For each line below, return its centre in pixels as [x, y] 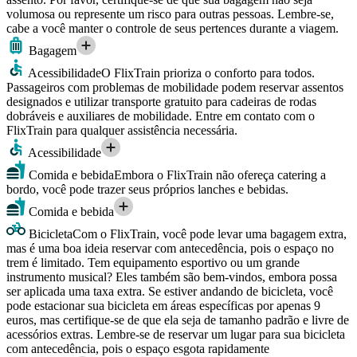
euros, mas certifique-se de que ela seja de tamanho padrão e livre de [178, 320]
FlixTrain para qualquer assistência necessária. [122, 130]
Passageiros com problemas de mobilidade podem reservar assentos [175, 87]
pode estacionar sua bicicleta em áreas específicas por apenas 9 [163, 305]
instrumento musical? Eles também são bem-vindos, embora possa [172, 277]
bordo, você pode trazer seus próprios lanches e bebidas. [147, 189]
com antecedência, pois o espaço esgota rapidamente [138, 348]
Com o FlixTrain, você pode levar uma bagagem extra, [210, 233]
